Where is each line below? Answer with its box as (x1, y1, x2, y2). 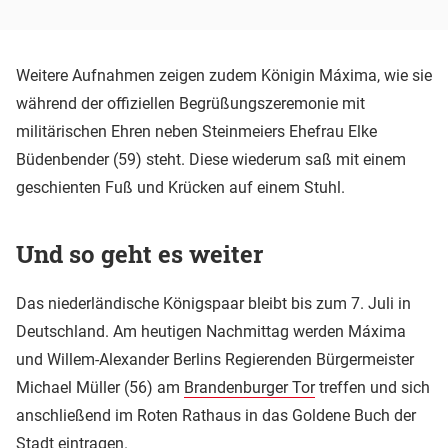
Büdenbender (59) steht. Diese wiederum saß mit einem (16, 149, 406, 169)
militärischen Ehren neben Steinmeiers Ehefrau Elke (16, 121, 377, 141)
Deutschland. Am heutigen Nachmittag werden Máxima (16, 321, 406, 341)
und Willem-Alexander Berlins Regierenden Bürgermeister (16, 349, 414, 369)
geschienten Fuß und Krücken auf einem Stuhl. (16, 177, 345, 197)
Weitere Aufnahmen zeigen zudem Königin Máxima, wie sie (16, 65, 432, 85)
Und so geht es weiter (16, 237, 263, 270)
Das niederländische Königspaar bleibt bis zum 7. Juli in (16, 293, 411, 313)
